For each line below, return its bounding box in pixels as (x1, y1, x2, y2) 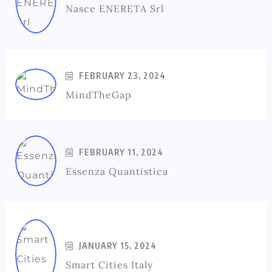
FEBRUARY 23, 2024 (76, 70, 166, 81)
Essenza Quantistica (66, 165, 168, 178)
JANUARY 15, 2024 (76, 240, 157, 251)
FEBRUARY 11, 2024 (76, 147, 163, 158)
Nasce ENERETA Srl (66, 2, 164, 15)
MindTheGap (66, 89, 132, 101)
